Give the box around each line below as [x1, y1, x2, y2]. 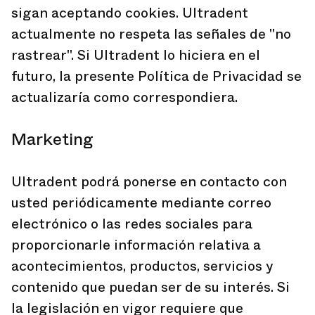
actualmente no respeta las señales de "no [11, 24, 291, 44]
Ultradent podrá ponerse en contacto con [11, 172, 287, 192]
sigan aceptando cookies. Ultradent [11, 3, 248, 23]
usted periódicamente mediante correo [11, 193, 271, 213]
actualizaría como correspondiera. [11, 87, 238, 108]
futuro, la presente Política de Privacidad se [11, 66, 302, 86]
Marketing [11, 127, 94, 151]
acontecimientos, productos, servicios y [11, 256, 273, 276]
